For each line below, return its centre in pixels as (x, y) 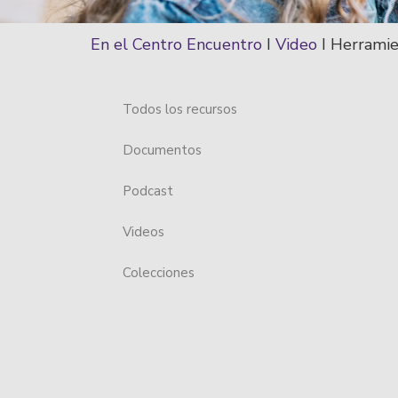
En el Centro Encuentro (176, 44)
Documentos (162, 150)
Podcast (148, 191)
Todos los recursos (180, 109)
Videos (143, 231)
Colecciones (159, 272)
